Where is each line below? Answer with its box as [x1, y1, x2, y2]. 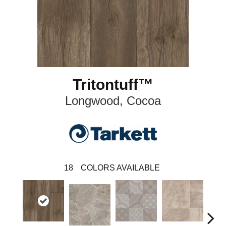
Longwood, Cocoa [65, 93, 161, 107]
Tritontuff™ [73, 76, 153, 93]
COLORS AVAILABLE [80, 163, 160, 172]
